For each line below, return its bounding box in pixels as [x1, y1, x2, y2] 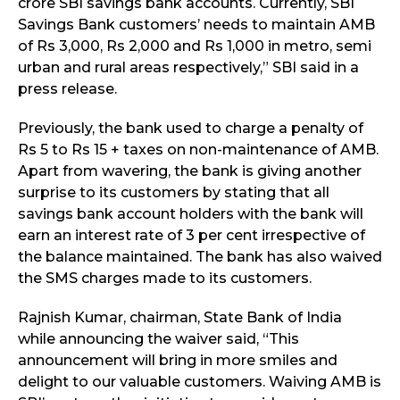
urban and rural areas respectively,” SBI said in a [18, 59, 359, 77]
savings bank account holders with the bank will [18, 205, 363, 223]
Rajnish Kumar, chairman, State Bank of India [18, 309, 342, 327]
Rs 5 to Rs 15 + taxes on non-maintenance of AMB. [18, 141, 379, 159]
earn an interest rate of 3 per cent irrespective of [18, 227, 365, 245]
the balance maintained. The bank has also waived [18, 248, 382, 266]
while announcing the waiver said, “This [18, 330, 299, 348]
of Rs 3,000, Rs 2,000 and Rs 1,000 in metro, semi [18, 37, 371, 55]
